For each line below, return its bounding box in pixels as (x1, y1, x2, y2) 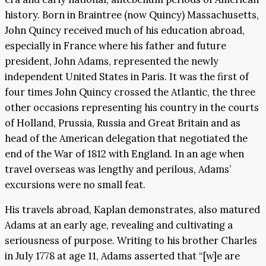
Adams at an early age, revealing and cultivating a (5, 218, 233, 232)
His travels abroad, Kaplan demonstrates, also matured (5, 203, 260, 217)
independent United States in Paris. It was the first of (5, 69, 249, 83)
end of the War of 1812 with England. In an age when (5, 147, 244, 160)
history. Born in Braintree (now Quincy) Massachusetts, (5, 8, 259, 21)
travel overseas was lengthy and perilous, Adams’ (5, 162, 231, 176)
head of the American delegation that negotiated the (5, 131, 248, 145)
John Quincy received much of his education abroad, (5, 23, 245, 37)
